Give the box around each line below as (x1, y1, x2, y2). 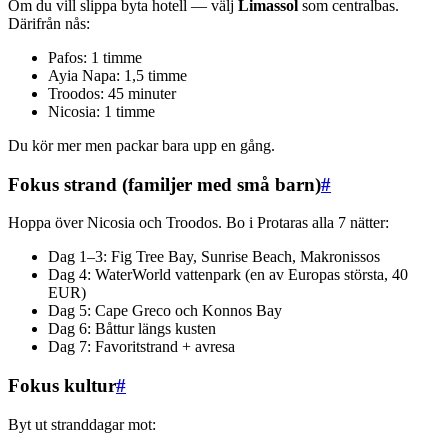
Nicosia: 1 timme (48, 102, 155, 120)
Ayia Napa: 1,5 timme (48, 66, 187, 84)
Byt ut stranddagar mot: (8, 415, 156, 433)
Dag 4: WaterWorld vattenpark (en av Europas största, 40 (48, 266, 408, 284)
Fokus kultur (8, 375, 116, 396)
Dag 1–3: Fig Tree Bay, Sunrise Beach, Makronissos (48, 248, 380, 266)
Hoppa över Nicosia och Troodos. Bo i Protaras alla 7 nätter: (8, 214, 389, 232)
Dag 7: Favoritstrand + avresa (48, 338, 235, 356)
